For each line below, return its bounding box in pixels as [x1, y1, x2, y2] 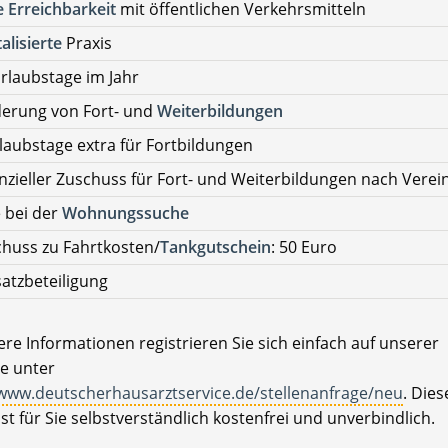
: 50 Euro [271, 236, 337, 259]
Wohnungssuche [62, 202, 189, 225]
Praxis [62, 32, 112, 55]
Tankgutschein [160, 236, 271, 259]
